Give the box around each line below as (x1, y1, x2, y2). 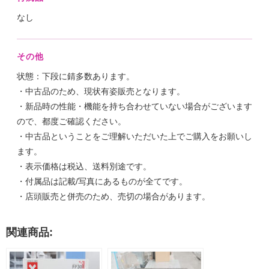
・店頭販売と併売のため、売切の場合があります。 (17, 191, 210, 201)
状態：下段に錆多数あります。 (17, 71, 134, 81)
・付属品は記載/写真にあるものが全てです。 (17, 176, 187, 186)
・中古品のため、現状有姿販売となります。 (17, 86, 185, 96)
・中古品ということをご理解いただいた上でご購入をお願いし (17, 131, 252, 141)
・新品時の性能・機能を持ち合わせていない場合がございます (17, 101, 252, 111)
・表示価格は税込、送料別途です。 (17, 161, 151, 171)
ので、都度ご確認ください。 (17, 116, 126, 126)
